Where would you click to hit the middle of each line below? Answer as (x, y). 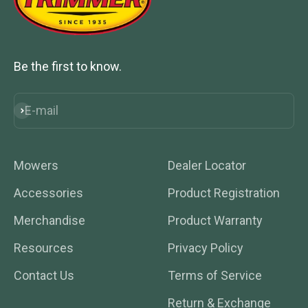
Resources (44, 248)
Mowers (36, 166)
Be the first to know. (68, 67)
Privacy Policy (206, 248)
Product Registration (224, 193)
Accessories (48, 193)
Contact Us (44, 276)
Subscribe (41, 111)
